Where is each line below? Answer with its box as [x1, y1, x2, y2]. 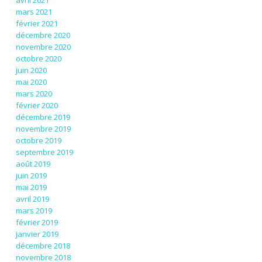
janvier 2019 [15, 229, 58, 240]
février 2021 [15, 18, 58, 29]
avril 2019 [15, 194, 49, 205]
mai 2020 [15, 77, 47, 88]
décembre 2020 [15, 30, 70, 41]
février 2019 [15, 217, 58, 228]
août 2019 [15, 158, 50, 170]
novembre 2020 [15, 42, 71, 53]
